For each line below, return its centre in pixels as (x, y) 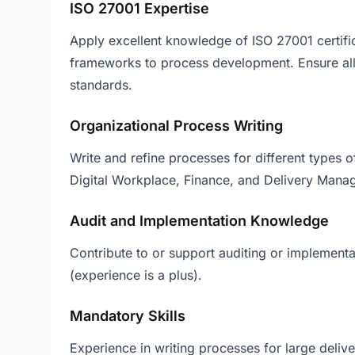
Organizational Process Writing (176, 126)
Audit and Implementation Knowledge (199, 221)
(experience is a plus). (136, 275)
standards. (101, 85)
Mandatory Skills (128, 316)
